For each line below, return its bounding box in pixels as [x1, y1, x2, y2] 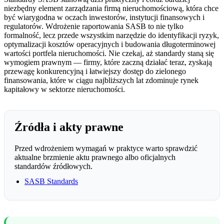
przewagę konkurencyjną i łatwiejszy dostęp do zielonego [4, 66, 186, 75]
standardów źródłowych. [14, 161, 92, 170]
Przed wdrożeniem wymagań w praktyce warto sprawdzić [14, 143, 197, 152]
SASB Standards [24, 176, 78, 185]
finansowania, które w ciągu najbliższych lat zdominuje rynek [4, 75, 198, 84]
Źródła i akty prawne [14, 120, 123, 133]
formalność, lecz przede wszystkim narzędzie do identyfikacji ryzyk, [4, 30, 219, 39]
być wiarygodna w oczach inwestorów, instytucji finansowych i [4, 12, 204, 21]
